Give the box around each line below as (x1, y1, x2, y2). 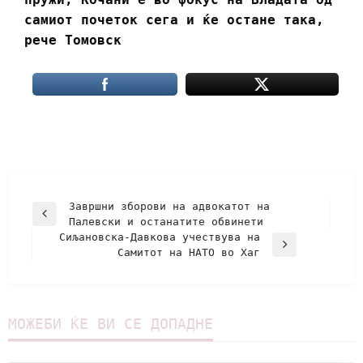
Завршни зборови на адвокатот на (69, 199, 270, 212)
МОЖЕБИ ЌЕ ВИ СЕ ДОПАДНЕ (8, 314, 213, 332)
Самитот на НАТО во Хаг (117, 246, 260, 258)
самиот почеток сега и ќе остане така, (24, 11, 324, 28)
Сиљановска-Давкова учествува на (59, 230, 260, 243)
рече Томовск (24, 32, 122, 48)
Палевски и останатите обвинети (69, 215, 263, 228)
